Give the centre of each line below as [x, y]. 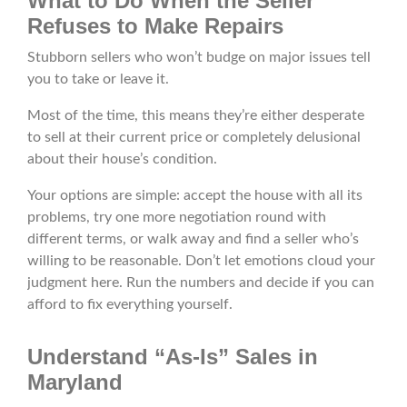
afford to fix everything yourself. [130, 305]
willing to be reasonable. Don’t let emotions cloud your [201, 261]
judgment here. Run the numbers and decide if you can [201, 283]
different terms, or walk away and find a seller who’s [193, 239]
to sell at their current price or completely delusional [194, 138]
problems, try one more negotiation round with [177, 218]
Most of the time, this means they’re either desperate [196, 116]
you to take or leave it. [98, 79]
